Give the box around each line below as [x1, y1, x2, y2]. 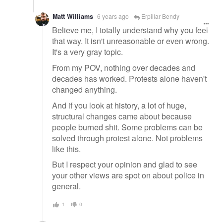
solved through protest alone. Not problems [52, 132, 203, 144]
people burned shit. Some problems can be [52, 121, 203, 133]
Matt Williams [53, 11, 93, 21]
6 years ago [97, 11, 129, 20]
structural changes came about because [52, 110, 192, 122]
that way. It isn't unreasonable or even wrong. [52, 35, 209, 47]
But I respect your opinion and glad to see [52, 159, 197, 170]
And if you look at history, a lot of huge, [52, 99, 186, 111]
